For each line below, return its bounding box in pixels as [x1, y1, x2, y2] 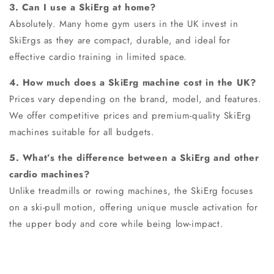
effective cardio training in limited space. [9, 50, 187, 64]
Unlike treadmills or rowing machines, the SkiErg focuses [9, 184, 253, 198]
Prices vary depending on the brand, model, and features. [9, 92, 262, 106]
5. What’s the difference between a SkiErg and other [9, 151, 259, 165]
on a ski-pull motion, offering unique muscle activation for [9, 201, 258, 215]
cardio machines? [9, 168, 90, 182]
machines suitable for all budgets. [9, 125, 155, 139]
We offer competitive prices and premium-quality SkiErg [9, 109, 251, 123]
